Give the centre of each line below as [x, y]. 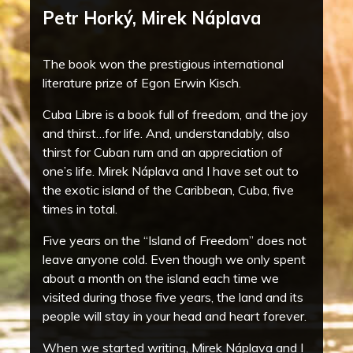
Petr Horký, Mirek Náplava [152, 18]
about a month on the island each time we [161, 279]
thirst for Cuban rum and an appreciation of [163, 152]
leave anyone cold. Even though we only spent [174, 260]
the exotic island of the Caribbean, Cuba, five [168, 190]
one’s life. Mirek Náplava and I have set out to [171, 171]
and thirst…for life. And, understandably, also [166, 134]
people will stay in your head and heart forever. [175, 316]
